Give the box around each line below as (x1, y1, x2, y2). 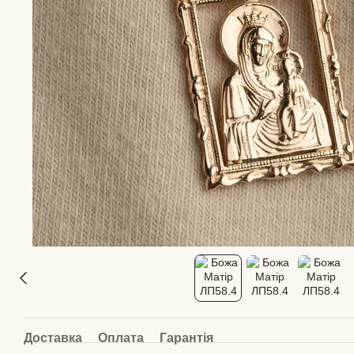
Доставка (24, 331, 82, 345)
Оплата (98, 331, 144, 345)
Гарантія (160, 331, 213, 345)
